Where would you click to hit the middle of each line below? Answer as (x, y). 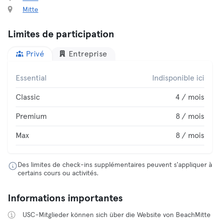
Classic (28, 97)
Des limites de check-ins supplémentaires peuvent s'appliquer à (115, 165)
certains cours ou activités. (58, 173)
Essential (31, 78)
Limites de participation (61, 34)
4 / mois (190, 97)
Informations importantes (65, 198)
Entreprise (88, 54)
